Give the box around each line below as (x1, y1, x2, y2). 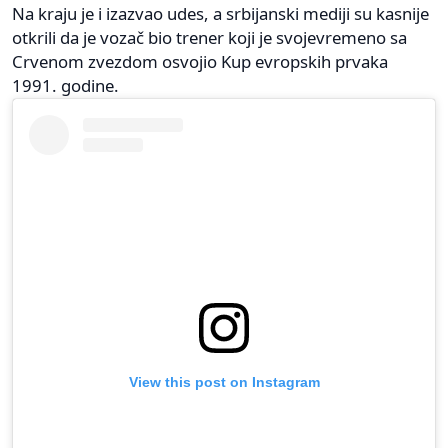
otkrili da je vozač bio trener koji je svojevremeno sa (12, 25, 407, 49)
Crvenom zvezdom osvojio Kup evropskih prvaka (12, 49, 388, 73)
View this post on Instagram (128, 373, 320, 390)
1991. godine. (12, 73, 119, 97)
